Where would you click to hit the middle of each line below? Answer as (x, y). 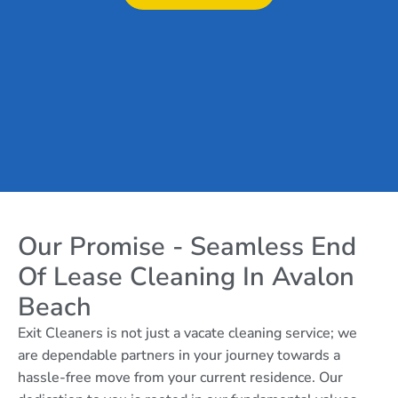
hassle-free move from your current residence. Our (180, 378)
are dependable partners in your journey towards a (179, 355)
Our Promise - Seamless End (187, 247)
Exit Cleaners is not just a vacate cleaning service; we (187, 333)
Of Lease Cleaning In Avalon (186, 277)
